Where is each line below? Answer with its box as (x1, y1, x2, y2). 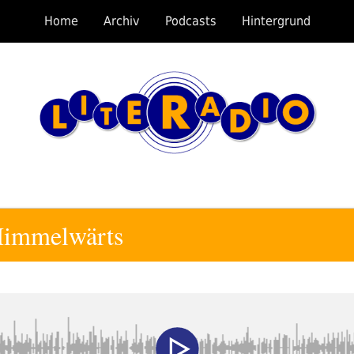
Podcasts (164, 13, 217, 28)
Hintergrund (241, 13, 311, 28)
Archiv (103, 13, 140, 28)
